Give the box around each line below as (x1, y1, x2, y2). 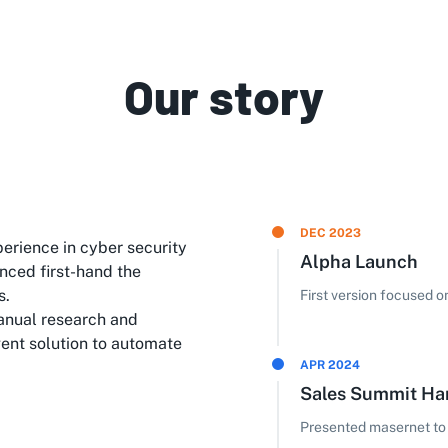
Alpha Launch (300, 251, 418, 272)
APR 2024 (300, 358, 360, 372)
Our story (124, 67, 324, 125)
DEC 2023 (300, 226, 361, 240)
